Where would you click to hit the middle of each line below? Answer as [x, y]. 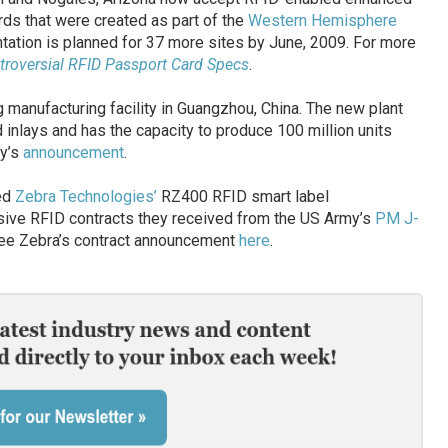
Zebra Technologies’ [85, 197]
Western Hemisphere [322, 21]
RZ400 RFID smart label [242, 197]
